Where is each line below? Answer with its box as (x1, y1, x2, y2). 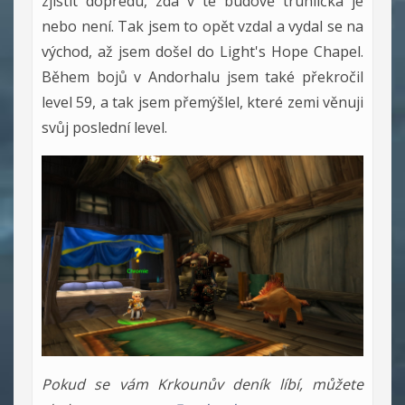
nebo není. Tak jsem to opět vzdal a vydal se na (42, 15, 363, 36)
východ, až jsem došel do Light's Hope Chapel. (42, 41, 363, 61)
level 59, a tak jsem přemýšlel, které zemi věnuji (42, 91, 363, 112)
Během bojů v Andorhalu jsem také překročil (42, 66, 363, 87)
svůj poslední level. (42, 117, 167, 137)
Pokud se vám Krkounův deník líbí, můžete (42, 374, 363, 394)
